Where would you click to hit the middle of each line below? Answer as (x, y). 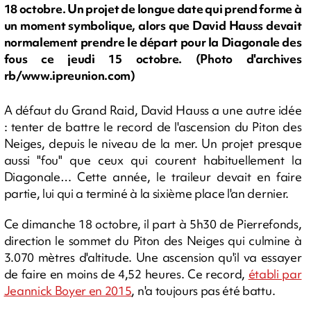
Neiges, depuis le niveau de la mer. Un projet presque (153, 143)
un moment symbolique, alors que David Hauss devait (153, 26)
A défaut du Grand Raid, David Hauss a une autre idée (153, 110)
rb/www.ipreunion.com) (69, 76)
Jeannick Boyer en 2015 (68, 290)
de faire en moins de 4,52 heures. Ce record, (126, 274)
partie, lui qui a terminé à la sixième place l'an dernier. (146, 193)
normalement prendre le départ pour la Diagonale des (153, 42)
